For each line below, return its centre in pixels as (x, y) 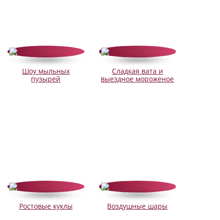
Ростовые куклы (46, 206)
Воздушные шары (137, 206)
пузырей (46, 79)
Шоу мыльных (46, 71)
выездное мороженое (137, 79)
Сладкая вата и (137, 71)
